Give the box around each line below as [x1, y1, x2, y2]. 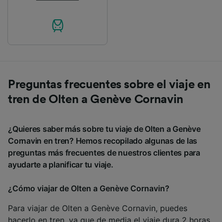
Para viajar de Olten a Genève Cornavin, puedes [8, 203, 187, 214]
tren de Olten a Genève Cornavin [8, 94, 183, 106]
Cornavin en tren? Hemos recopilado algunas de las [8, 136, 198, 146]
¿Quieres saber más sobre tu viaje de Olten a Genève [8, 124, 201, 134]
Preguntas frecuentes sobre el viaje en [8, 79, 211, 91]
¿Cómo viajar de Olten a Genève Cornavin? [8, 183, 169, 194]
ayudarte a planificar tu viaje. [8, 160, 113, 170]
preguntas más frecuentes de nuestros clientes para [8, 148, 201, 158]
